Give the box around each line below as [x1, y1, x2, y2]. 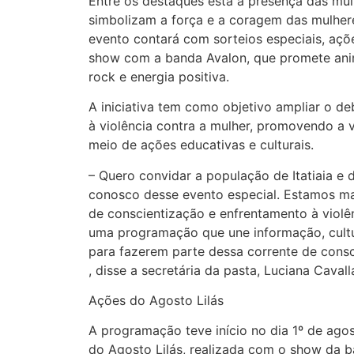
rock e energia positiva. [88, 68, 229, 85]
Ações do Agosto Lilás [88, 292, 224, 308]
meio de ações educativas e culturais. [88, 137, 314, 153]
